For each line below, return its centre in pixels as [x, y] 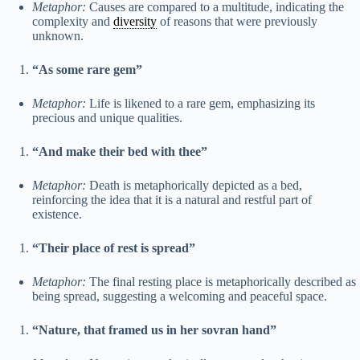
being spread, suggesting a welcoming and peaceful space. [180, 297]
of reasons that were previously [237, 22]
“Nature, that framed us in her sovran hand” [154, 330]
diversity [135, 22]
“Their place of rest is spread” [114, 248]
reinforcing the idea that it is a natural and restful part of [172, 200]
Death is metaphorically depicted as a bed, [194, 186]
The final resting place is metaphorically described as [221, 282]
